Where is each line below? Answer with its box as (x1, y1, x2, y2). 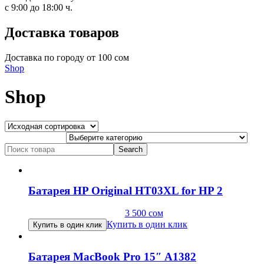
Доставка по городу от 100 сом (5, 52, 129, 62)
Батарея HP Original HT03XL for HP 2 (28, 184, 223, 197)
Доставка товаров (5, 25, 119, 41)
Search (4, 142, 29, 153)
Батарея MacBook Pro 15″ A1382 (28, 250, 196, 263)
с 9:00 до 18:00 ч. (5, 2, 72, 13)
